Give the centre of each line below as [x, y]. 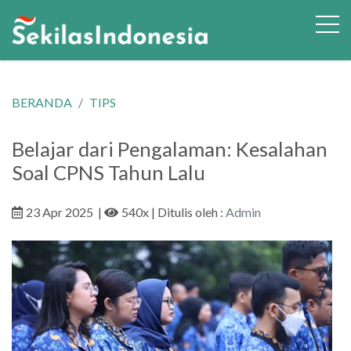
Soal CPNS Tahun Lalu [109, 172]
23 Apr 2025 [60, 212]
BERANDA [42, 102]
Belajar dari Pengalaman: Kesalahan [170, 149]
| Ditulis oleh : [187, 212]
